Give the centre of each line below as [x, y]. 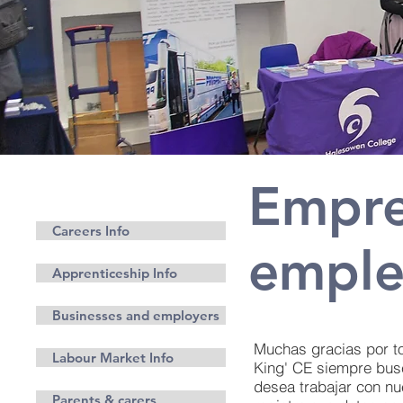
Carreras [90, 200]
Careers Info [90, 231]
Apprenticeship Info [114, 273]
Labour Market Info [112, 358]
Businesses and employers [135, 315]
